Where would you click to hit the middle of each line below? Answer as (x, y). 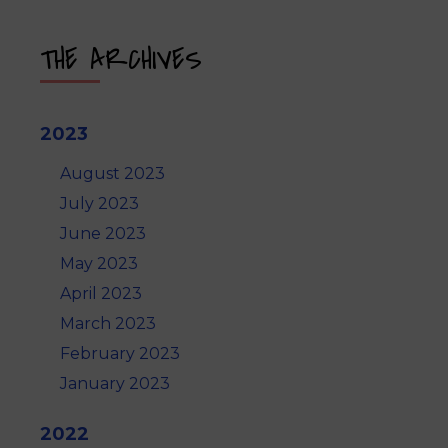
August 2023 (112, 174)
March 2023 (108, 324)
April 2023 (101, 294)
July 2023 (99, 204)
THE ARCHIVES (121, 60)
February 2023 (120, 354)
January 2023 (115, 384)
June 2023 (103, 234)
